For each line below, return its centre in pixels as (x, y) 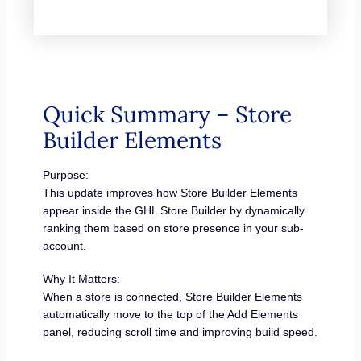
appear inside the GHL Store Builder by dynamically (173, 210)
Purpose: (65, 174)
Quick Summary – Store (167, 114)
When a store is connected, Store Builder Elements (172, 297)
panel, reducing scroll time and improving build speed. (180, 332)
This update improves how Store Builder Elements (170, 192)
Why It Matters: (81, 279)
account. (64, 245)
